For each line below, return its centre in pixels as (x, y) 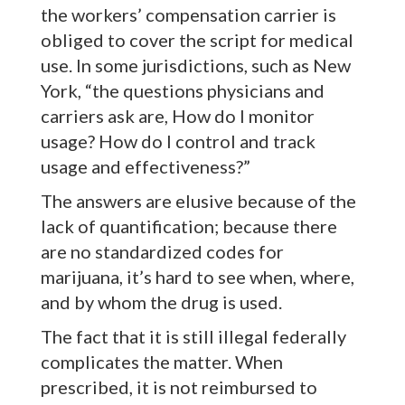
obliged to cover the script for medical (197, 40)
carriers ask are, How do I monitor (178, 116)
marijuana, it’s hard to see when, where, (198, 277)
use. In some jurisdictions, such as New (196, 66)
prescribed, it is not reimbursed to (179, 387)
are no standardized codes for (162, 252)
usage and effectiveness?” (146, 167)
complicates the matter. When (162, 362)
